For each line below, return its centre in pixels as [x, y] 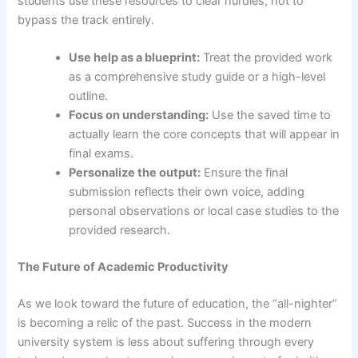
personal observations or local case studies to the [204, 211]
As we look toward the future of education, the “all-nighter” [178, 303]
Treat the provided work [267, 57]
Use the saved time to [270, 115]
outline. [89, 95]
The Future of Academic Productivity [123, 267]
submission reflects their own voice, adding [187, 191]
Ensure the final [245, 172]
